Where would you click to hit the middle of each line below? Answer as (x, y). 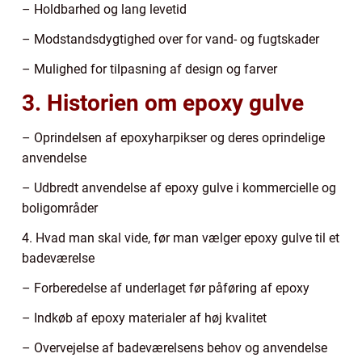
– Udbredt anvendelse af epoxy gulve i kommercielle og (179, 187)
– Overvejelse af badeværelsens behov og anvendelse (175, 347)
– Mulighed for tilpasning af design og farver (149, 69)
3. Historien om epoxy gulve (163, 103)
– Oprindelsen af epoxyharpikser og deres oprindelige (173, 137)
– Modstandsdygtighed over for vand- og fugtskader (170, 39)
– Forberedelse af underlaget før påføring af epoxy (166, 288)
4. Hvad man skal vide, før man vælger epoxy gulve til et (181, 238)
